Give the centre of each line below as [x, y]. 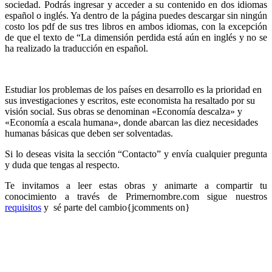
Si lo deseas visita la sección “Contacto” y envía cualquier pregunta [136, 154]
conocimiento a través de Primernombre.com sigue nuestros [136, 197]
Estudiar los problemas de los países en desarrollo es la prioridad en [133, 90]
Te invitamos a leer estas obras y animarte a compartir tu [136, 186]
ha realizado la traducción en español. [76, 49]
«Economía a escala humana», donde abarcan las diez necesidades [131, 123]
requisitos [23, 208]
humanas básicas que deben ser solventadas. [89, 134]
